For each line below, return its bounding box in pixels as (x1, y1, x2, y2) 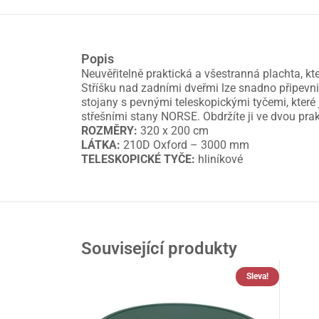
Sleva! (246, 271, 268, 282)
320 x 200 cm (137, 124, 209, 138)
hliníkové (195, 152, 243, 167)
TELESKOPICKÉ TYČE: (81, 152, 195, 167)
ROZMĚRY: (81, 124, 137, 138)
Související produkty (81, 239, 237, 259)
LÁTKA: (81, 138, 120, 152)
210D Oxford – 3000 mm (120, 138, 249, 152)
